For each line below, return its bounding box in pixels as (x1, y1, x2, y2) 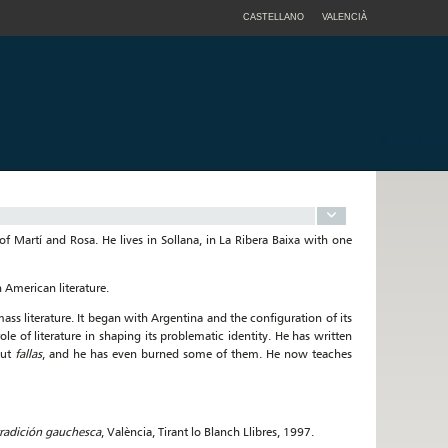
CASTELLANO (243, 12, 304, 22)
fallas (15, 346, 42, 361)
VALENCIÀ (322, 12, 367, 22)
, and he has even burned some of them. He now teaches (42, 346, 352, 361)
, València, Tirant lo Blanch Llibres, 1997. (101, 424, 314, 439)
